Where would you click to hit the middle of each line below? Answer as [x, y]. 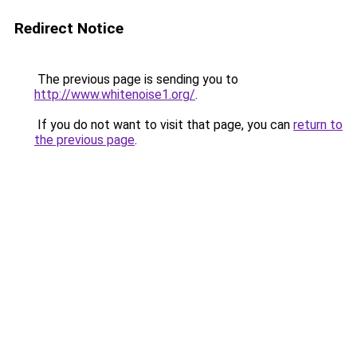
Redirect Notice [69, 28]
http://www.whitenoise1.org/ [115, 94]
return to [318, 125]
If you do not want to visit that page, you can [164, 125]
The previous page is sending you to [136, 79]
